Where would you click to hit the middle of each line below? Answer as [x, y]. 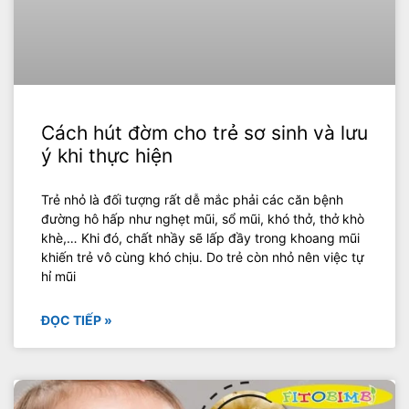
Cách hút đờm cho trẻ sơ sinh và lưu [204, 133]
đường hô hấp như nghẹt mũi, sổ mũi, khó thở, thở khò [203, 219]
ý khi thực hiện [107, 156]
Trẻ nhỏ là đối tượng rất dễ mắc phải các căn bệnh [192, 200]
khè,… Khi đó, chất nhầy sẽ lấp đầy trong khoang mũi [200, 238]
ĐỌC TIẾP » [77, 320]
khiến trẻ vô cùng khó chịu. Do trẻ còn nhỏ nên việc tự [203, 257]
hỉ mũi [58, 277]
